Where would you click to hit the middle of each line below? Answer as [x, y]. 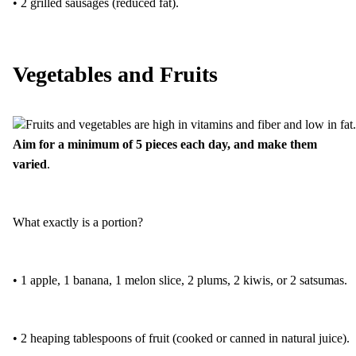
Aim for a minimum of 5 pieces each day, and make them [165, 144]
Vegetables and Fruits [115, 74]
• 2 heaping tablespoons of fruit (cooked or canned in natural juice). [181, 338]
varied [30, 164]
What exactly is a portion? [78, 222]
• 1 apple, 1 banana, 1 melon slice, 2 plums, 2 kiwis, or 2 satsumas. [180, 280]
